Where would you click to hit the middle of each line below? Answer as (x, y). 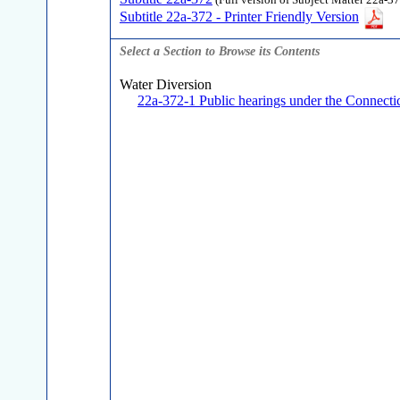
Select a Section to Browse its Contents (219, 51)
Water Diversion (165, 84)
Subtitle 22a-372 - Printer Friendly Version (239, 17)
